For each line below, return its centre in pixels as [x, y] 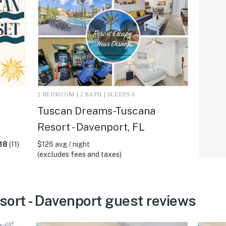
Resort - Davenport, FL [91, 127]
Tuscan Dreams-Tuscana [96, 110]
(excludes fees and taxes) [79, 154]
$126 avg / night [63, 144]
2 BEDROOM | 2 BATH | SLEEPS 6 [86, 95]
